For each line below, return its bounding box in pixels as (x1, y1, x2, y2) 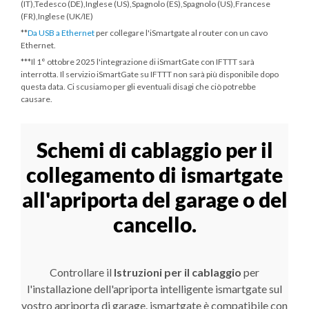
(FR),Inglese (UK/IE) (21, 10, 93, 21)
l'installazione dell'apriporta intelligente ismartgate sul (27, 281, 282, 295)
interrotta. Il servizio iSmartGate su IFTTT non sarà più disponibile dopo (21, 68, 279, 79)
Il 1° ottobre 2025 (31, 56, 95, 67)
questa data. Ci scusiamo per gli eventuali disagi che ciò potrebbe (21, 81, 256, 92)
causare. (21, 93, 52, 104)
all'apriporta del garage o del (21, 186, 288, 212)
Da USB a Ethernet (28, 27, 94, 38)
